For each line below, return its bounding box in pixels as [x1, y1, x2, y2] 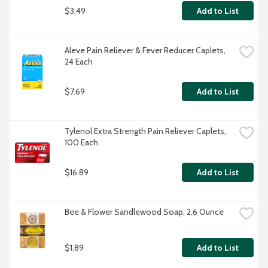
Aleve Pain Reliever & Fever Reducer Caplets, [65, 45, 226, 56]
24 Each [65, 56, 93, 68]
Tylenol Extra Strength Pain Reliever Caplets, [65, 126, 226, 137]
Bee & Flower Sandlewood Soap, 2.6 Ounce [65, 206, 224, 218]
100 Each [65, 137, 98, 148]
